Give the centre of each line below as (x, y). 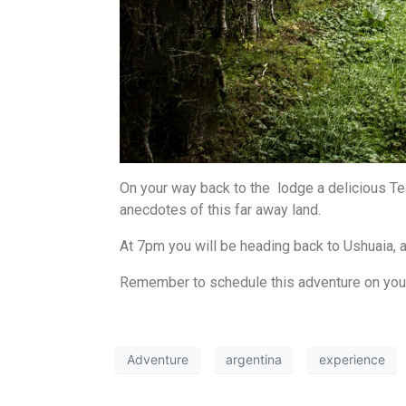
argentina (254, 360)
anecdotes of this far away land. (220, 209)
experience (352, 360)
